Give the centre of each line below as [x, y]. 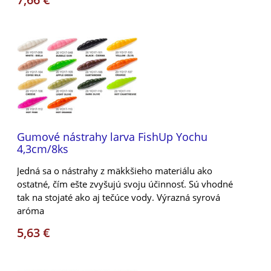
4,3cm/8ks [43, 149]
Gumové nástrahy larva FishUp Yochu [112, 136]
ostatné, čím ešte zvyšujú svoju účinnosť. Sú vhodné [125, 184]
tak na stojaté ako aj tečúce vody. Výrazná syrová [119, 197]
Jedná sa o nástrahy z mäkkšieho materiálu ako [115, 170]
